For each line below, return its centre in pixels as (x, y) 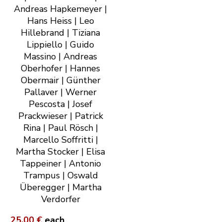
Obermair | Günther (60, 81)
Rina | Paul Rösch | (60, 128)
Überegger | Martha (60, 188)
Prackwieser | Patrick (60, 116)
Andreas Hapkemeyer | (60, 9)
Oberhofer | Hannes (60, 69)
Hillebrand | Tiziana (60, 33)
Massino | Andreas (60, 57)
